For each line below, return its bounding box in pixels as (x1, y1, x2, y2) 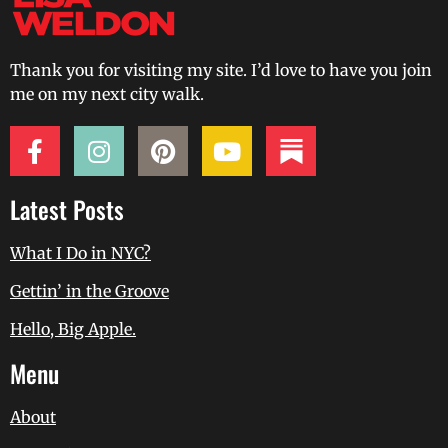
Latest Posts (10, 191, 124, 227)
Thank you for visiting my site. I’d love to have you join (10, 60, 432, 80)
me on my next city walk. (10, 84, 204, 104)
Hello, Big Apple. (10, 319, 136, 339)
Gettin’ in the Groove (10, 281, 169, 301)
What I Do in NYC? (10, 243, 151, 263)
